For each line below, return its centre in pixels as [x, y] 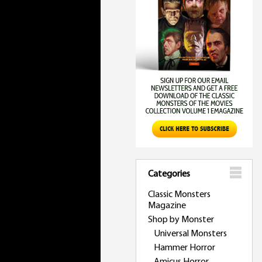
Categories [169, 174]
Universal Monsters [190, 234]
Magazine [167, 206]
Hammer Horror [185, 248]
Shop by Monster [181, 220]
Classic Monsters [179, 195]
